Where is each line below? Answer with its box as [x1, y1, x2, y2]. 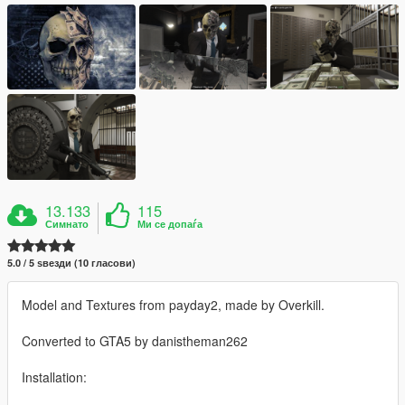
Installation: [22, 367, 87, 386]
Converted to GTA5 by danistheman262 [22, 331, 248, 350]
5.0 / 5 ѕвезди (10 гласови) [7, 255, 136, 269]
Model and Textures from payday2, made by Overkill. [22, 295, 325, 314]
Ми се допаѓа [137, 216, 203, 231]
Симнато [45, 216, 89, 231]
